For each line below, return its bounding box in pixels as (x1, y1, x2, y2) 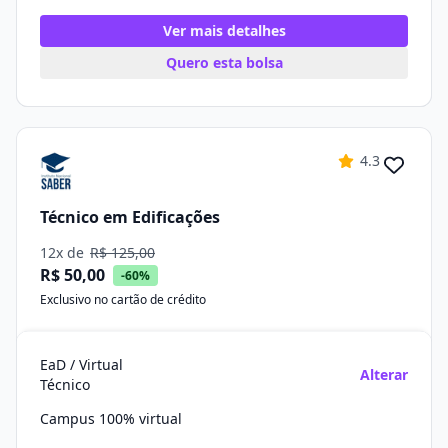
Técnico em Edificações (40, 205, 220, 228)
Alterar (360, 365, 408, 384)
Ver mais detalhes (162, 21, 286, 40)
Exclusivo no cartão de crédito (40, 291, 206, 308)
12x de (40, 243, 88, 262)
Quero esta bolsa (165, 53, 283, 72)
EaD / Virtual (40, 355, 123, 374)
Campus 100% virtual (40, 409, 182, 428)
